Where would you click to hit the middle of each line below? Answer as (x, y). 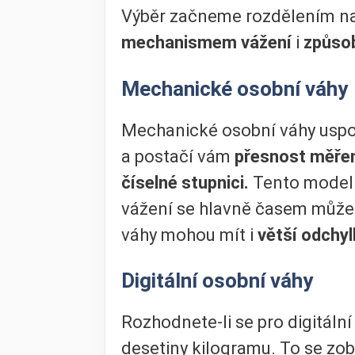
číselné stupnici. (185, 182)
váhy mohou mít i (189, 235)
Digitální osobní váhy (217, 280)
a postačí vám (178, 156)
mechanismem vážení (208, 43)
